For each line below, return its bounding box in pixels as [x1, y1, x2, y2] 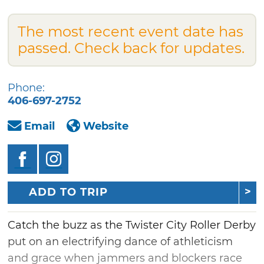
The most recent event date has [18, 22, 244, 40]
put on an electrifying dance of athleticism [8, 235, 233, 249]
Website [83, 119, 129, 133]
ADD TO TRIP [29, 186, 108, 199]
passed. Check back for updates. [18, 39, 245, 57]
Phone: [8, 81, 45, 94]
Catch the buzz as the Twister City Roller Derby [8, 219, 256, 232]
